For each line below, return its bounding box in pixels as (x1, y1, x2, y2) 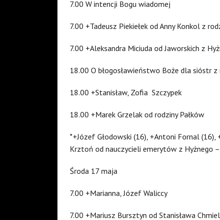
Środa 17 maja (70, 165, 117, 176)
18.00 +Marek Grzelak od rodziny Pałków (70, 109, 204, 119)
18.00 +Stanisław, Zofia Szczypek (70, 87, 182, 97)
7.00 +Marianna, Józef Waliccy (70, 188, 167, 198)
